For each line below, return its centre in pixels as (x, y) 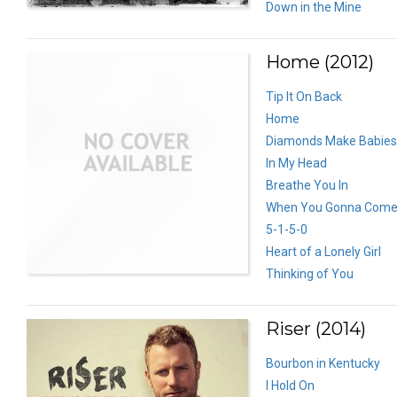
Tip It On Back (304, 96)
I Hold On (290, 385)
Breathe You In (307, 185)
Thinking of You (310, 273)
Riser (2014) (316, 328)
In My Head (296, 163)
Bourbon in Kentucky (323, 363)
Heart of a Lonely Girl (323, 251)
